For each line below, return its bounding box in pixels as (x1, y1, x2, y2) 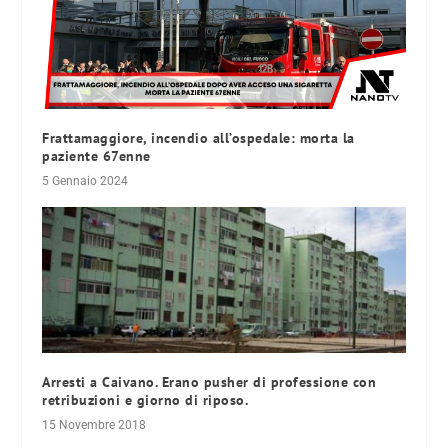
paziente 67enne (42, 147, 151, 166)
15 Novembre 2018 (42, 417, 147, 432)
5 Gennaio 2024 (42, 174, 129, 189)
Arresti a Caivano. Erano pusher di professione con (42, 372, 377, 391)
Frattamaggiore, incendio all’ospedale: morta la (42, 129, 355, 148)
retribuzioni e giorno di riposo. (42, 390, 249, 409)
